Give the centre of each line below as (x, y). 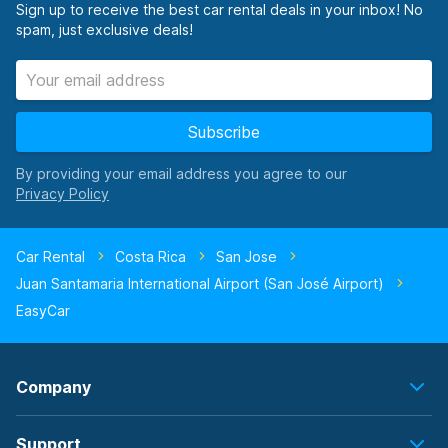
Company (53, 387)
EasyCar (43, 310)
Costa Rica (150, 256)
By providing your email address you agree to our (181, 173)
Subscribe (224, 132)
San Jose (246, 256)
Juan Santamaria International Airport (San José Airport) (200, 283)
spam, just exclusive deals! (104, 29)
